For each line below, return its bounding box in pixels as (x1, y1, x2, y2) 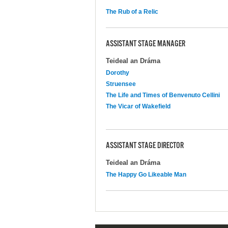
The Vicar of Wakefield (106, 102, 170, 110)
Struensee (106, 80, 136, 88)
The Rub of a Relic (106, 8, 158, 15)
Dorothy (106, 69, 129, 76)
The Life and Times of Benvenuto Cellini (106, 91, 220, 99)
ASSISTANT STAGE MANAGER (106, 39, 185, 49)
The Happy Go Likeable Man (106, 170, 186, 178)
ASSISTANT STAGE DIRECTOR (106, 140, 184, 151)
